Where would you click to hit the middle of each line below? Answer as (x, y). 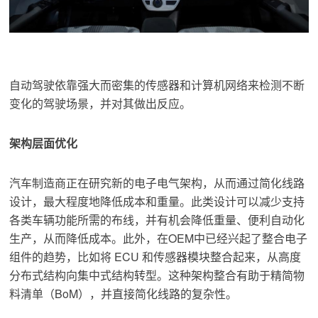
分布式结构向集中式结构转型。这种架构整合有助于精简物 (157, 275)
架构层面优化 (44, 143)
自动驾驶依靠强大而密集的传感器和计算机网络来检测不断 (157, 85)
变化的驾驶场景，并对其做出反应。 (100, 104)
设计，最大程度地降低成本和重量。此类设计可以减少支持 (157, 202)
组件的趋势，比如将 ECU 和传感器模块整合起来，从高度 (155, 257)
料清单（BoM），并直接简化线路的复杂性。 (124, 294)
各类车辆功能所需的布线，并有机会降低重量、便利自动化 (157, 220)
